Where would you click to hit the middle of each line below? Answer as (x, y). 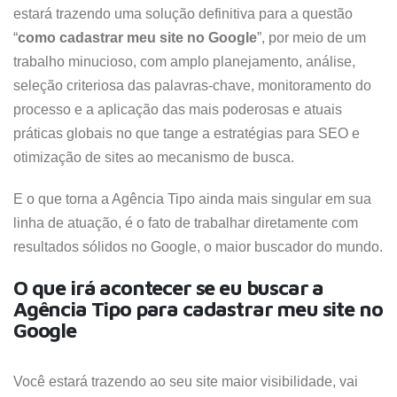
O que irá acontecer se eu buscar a (169, 287)
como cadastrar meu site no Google (137, 38)
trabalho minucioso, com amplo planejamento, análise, (184, 62)
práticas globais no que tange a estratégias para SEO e (187, 133)
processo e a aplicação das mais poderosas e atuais (178, 109)
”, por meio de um (311, 38)
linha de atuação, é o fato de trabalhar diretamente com (186, 223)
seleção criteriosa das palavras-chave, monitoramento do (192, 86)
